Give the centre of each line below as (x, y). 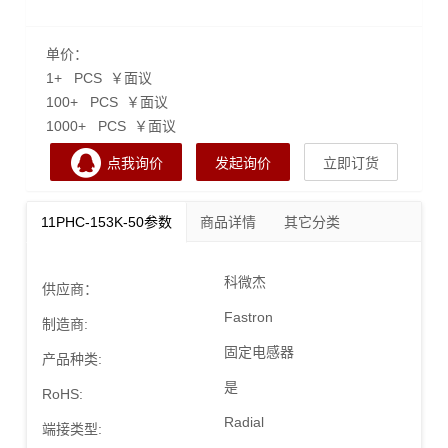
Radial (244, 421)
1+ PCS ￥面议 (99, 77)
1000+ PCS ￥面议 (111, 125)
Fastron (248, 316)
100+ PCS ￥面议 (107, 101)
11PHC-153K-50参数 (106, 221)
